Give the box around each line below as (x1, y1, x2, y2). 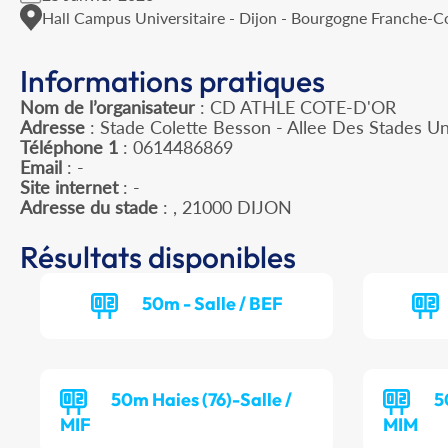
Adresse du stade (20, 196, 158, 219)
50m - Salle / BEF (141, 292, 283, 316)
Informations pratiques (20, 62, 325, 101)
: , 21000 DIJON (158, 196, 292, 219)
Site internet (20, 176, 118, 199)
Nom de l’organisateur (20, 96, 195, 119)
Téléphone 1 (20, 136, 118, 159)
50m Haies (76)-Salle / (111, 388, 292, 412)
